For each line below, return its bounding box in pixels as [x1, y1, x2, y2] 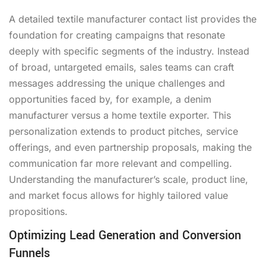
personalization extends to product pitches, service [9, 125, 238, 137]
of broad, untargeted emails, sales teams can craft [9, 61, 234, 73]
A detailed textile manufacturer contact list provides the [9, 12, 256, 25]
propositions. [9, 205, 68, 217]
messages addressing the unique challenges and [9, 77, 225, 89]
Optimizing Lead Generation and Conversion [9, 226, 241, 244]
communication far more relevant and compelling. [9, 157, 232, 169]
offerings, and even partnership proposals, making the [9, 141, 252, 153]
